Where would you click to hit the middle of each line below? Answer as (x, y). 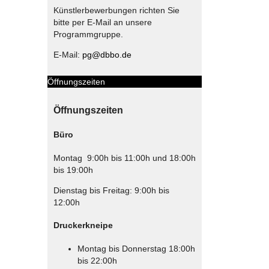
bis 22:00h (97, 260)
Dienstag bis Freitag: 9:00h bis (111, 190)
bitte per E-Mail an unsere (102, 22)
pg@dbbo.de (107, 54)
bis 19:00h (73, 170)
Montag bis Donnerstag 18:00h (136, 248)
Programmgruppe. (88, 34)
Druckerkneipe (83, 225)
